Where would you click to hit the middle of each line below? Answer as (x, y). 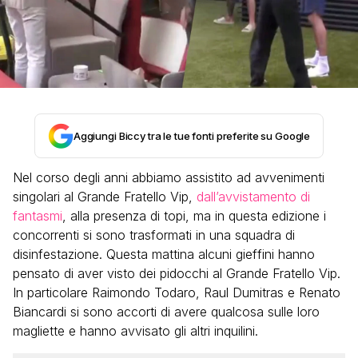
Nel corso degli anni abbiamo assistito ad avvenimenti (169, 177)
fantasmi (38, 216)
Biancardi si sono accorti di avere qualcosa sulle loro (166, 312)
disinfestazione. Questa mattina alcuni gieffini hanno (164, 254)
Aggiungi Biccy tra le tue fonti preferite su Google (192, 136)
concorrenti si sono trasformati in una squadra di (154, 235)
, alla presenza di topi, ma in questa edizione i (194, 216)
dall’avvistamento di (253, 197)
